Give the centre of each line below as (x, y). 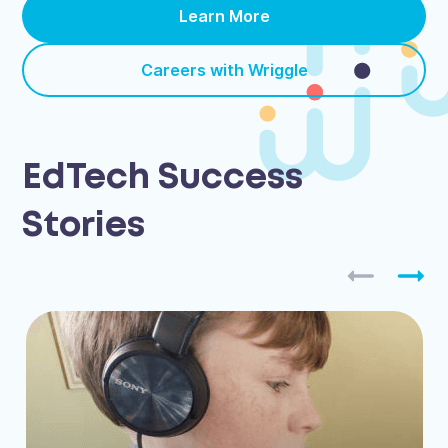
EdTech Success (163, 178)
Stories (84, 226)
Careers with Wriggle (224, 70)
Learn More (224, 16)
